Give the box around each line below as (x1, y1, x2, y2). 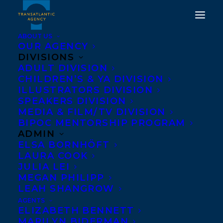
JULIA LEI (18, 161, 70, 172)
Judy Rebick (67, 95, 156, 112)
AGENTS (18, 197, 45, 204)
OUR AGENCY (18, 41, 89, 52)
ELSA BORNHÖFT (18, 139, 110, 150)
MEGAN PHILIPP (18, 172, 105, 183)
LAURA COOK (18, 150, 88, 161)
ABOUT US (18, 32, 52, 40)
